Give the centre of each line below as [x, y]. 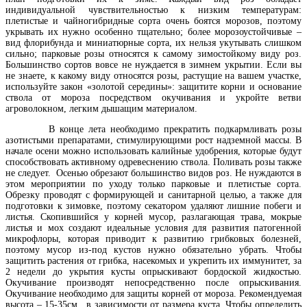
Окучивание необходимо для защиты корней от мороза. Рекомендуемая [153, 293]
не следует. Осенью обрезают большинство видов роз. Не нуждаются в [153, 173]
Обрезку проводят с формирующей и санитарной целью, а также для [153, 195]
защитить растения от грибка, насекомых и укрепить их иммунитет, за [153, 260]
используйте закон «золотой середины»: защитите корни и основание [153, 86]
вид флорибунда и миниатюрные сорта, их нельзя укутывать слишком [153, 42]
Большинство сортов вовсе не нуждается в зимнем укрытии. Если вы [153, 64]
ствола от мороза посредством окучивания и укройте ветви [153, 97]
